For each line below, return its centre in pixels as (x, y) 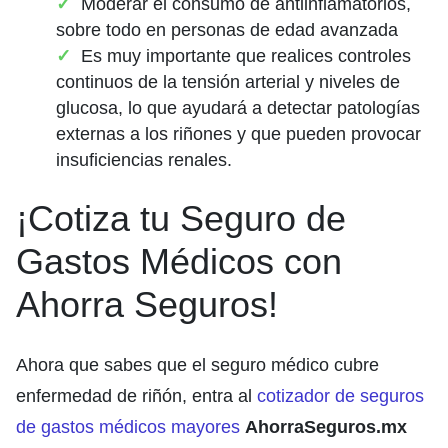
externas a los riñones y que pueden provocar (238, 133)
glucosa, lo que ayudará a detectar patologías (238, 107)
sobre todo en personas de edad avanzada (227, 29)
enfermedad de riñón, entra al (136, 395)
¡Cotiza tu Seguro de (181, 218)
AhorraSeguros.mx (326, 426)
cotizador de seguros (340, 395)
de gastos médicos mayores (128, 426)
